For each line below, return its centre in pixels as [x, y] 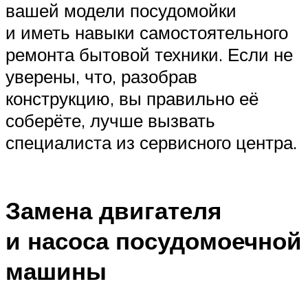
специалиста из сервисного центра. [151, 143]
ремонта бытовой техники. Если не [149, 55]
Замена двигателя [113, 210]
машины [56, 271]
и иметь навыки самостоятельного [147, 33]
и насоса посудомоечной [154, 240]
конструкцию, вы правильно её [132, 99]
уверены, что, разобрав [101, 77]
